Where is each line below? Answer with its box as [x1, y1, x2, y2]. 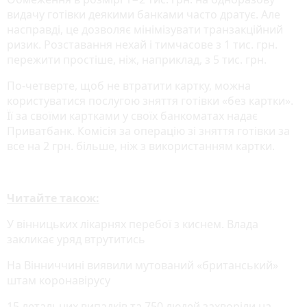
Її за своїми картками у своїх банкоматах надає [7, 108, 258, 123]
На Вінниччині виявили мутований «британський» [7, 257, 278, 273]
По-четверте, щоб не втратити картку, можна [7, 77, 251, 93]
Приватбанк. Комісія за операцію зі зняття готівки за [7, 123, 290, 138]
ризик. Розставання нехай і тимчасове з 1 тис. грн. [7, 36, 278, 52]
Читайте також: [7, 190, 99, 206]
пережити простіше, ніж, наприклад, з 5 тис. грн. [7, 51, 267, 67]
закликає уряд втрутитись [7, 231, 145, 247]
